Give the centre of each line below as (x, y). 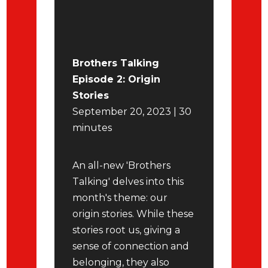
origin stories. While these (133, 214)
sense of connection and (131, 246)
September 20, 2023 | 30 (132, 112)
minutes (94, 128)
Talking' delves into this (128, 182)
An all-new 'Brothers (122, 165)
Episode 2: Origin (117, 79)
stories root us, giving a (127, 230)
